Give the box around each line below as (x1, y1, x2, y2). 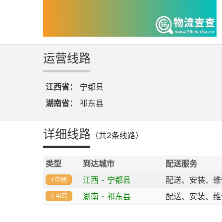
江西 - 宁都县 (83, 175, 131, 185)
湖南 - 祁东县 (83, 191, 131, 201)
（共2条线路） (91, 130, 143, 140)
